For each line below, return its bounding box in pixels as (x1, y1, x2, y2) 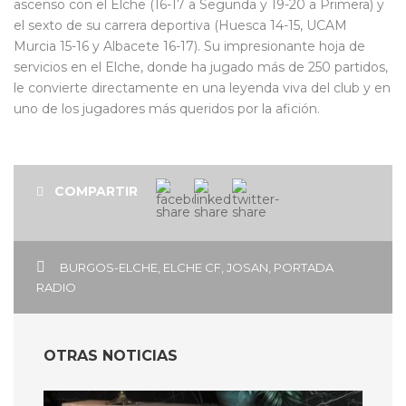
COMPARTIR (54, 182, 138, 199)
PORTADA (274, 259, 333, 275)
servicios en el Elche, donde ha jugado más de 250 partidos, (14, 58, 388, 75)
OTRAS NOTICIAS (43, 346, 178, 364)
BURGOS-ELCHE (60, 259, 158, 275)
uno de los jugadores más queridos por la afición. (14, 100, 320, 117)
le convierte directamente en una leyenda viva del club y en (14, 79, 391, 96)
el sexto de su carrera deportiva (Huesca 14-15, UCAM (14, 16, 347, 34)
